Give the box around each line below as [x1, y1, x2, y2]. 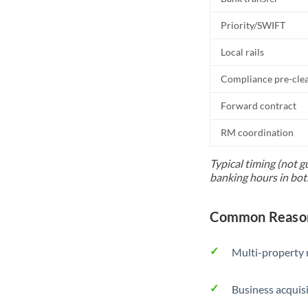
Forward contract [221, 100, 297, 111]
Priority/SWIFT [221, 19, 286, 31]
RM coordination [221, 126, 294, 138]
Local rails [221, 46, 265, 58]
